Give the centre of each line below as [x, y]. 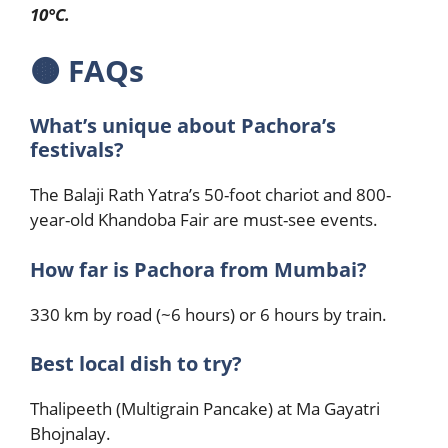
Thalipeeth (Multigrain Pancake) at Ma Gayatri [205, 408]
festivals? [77, 149]
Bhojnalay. [70, 433]
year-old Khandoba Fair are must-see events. [204, 219]
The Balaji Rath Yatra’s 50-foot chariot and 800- [210, 194]
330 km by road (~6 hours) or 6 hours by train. [208, 314]
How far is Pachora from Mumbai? [198, 269]
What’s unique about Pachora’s [183, 125]
